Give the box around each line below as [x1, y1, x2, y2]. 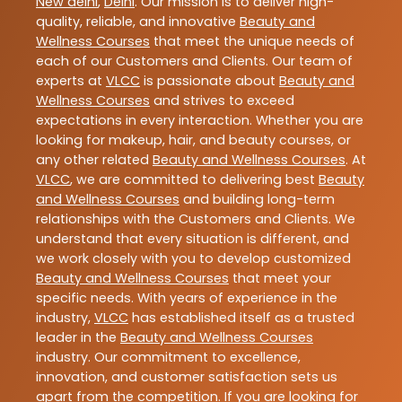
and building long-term [179, 190, 335, 209]
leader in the [36, 328, 120, 347]
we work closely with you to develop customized [36, 249, 351, 268]
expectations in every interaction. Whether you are [36, 111, 363, 130]
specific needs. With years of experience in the [36, 289, 337, 308]
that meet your [229, 269, 331, 288]
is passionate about [140, 72, 279, 91]
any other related [36, 151, 153, 170]
